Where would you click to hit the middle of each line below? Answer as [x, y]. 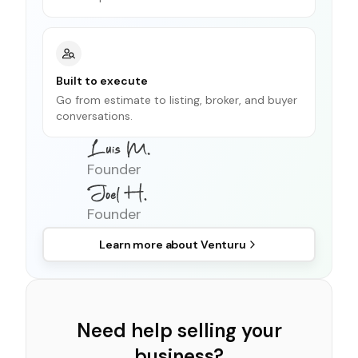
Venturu [223, 244]
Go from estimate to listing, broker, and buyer [177, 99]
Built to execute [102, 80]
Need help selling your [179, 330]
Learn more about [150, 244]
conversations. [94, 115]
